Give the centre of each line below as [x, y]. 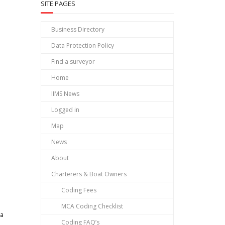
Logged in [65, 110]
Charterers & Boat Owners [89, 174]
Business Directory [78, 30]
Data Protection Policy [83, 46]
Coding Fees [79, 190]
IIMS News [65, 94]
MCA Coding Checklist [92, 206]
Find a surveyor [73, 62]
